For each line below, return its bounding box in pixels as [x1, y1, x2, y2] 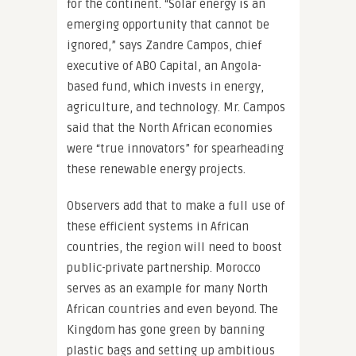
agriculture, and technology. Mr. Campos [67, 100, 285, 114]
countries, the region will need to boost [67, 240, 282, 254]
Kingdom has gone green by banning [67, 323, 265, 337]
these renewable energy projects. [67, 162, 246, 176]
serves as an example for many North [67, 281, 268, 296]
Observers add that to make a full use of [67, 199, 284, 213]
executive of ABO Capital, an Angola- [67, 59, 261, 73]
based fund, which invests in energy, [67, 79, 264, 94]
